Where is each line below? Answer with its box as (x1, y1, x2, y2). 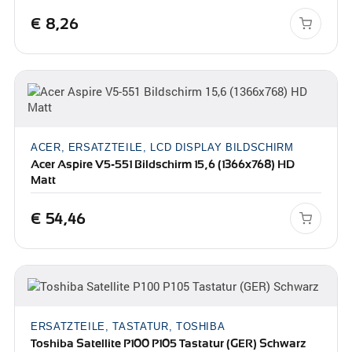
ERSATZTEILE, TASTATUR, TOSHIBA (30, 321, 225, 332)
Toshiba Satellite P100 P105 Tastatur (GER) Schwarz (30, 336, 306, 350)
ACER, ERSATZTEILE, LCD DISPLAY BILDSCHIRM (30, 141, 294, 153)
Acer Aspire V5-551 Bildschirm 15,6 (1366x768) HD (30, 157, 295, 171)
